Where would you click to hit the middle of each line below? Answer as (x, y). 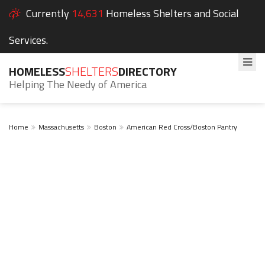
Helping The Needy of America (78, 84)
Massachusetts (61, 127)
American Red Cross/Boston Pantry (182, 127)
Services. (28, 40)
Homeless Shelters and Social (172, 13)
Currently (48, 13)
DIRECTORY (148, 71)
